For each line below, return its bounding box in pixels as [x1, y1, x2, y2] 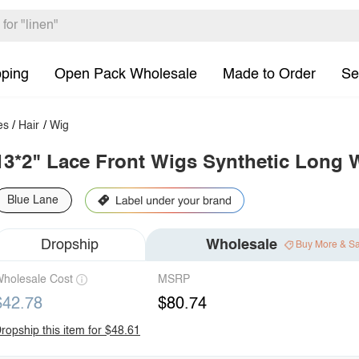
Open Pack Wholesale [54, 67, 197, 82]
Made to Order [223, 67, 316, 82]
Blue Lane [7, 195, 58, 206]
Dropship [41, 237, 99, 252]
